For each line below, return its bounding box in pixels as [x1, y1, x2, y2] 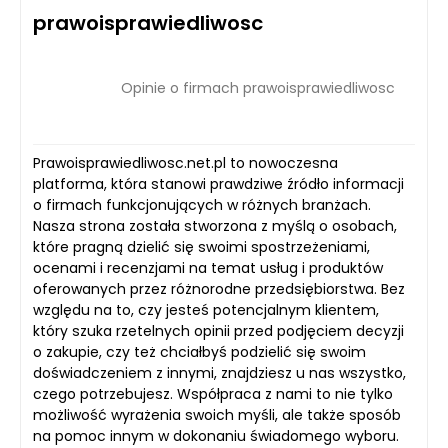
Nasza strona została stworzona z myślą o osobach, [33, 215, 397, 236]
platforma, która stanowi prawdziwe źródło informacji [33, 173, 404, 194]
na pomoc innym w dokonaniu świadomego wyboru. [33, 425, 399, 446]
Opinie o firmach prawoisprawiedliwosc [121, 78, 395, 99]
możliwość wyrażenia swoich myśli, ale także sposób [33, 404, 401, 425]
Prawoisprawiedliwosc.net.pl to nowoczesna [33, 152, 338, 173]
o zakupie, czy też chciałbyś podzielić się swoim [33, 341, 366, 362]
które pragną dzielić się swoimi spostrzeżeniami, [33, 236, 370, 257]
